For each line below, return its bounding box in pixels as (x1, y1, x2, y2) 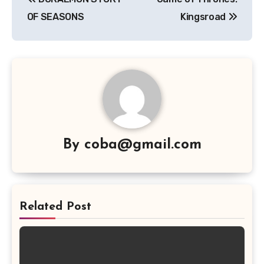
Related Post (19, 200, 91, 213)
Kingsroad (180, 11, 228, 22)
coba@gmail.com (84, 137, 202, 152)
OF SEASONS (27, 11, 84, 22)
